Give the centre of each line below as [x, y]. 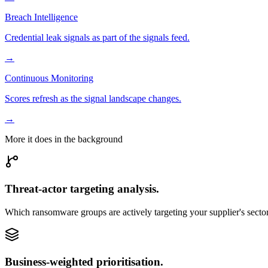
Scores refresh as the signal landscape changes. [93, 99]
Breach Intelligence [41, 17]
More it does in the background [64, 139]
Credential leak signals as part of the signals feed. [97, 38]
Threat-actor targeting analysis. [82, 189]
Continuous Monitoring [49, 78]
